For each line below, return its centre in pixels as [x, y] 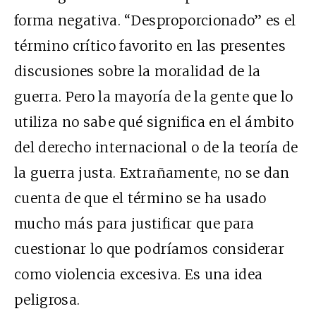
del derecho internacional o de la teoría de [156, 147]
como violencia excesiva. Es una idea [139, 274]
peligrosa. [47, 299]
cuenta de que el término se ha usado [140, 198]
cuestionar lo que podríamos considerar [149, 249]
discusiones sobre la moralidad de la [138, 71]
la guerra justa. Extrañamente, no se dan [152, 172]
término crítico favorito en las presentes [150, 45]
